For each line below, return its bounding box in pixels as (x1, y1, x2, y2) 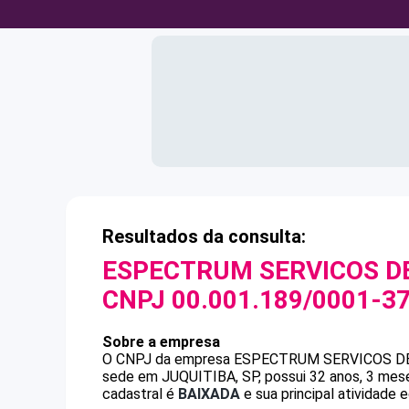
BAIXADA (178, 385, 240, 403)
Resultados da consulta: (102, 225, 306, 247)
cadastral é (102, 385, 178, 403)
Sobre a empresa (102, 333, 220, 351)
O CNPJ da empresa (102, 351, 234, 368)
